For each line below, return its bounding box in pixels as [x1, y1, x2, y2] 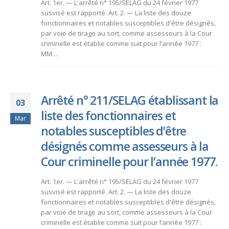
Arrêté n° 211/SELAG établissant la [41, 91, 219, 108]
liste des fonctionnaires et [41, 107, 176, 124]
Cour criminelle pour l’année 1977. [41, 153, 218, 170]
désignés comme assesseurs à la [41, 138, 209, 154]
